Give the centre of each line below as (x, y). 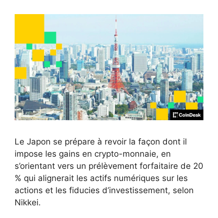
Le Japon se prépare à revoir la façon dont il (101, 142)
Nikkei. (28, 203)
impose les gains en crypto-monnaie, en (93, 154)
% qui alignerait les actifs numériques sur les (101, 178)
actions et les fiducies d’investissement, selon (104, 191)
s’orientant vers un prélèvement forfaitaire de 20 (109, 166)
